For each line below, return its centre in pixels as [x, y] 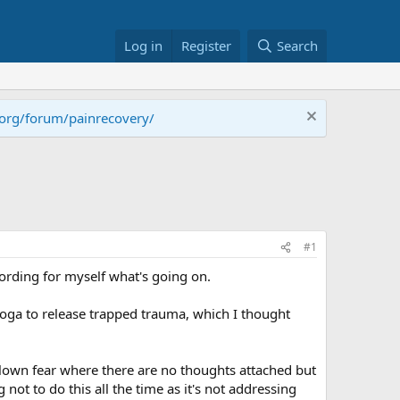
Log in [144, 46]
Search [297, 46]
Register [207, 46]
